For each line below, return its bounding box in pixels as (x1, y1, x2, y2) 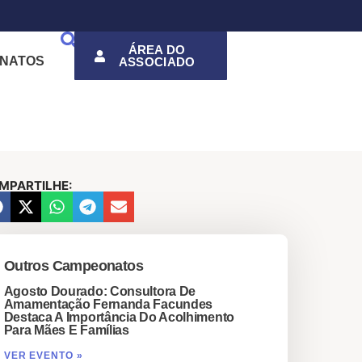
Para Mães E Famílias (3, 323, 129, 338)
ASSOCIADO (118, 55, 196, 69)
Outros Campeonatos (3, 258, 143, 275)
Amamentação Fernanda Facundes (3, 297, 213, 312)
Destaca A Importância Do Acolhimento (3, 310, 234, 325)
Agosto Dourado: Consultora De (3, 284, 196, 299)
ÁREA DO (128, 43, 186, 57)
